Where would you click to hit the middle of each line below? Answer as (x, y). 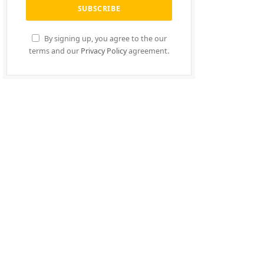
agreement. (148, 51)
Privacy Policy (104, 51)
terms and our (55, 51)
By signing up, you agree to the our (104, 39)
